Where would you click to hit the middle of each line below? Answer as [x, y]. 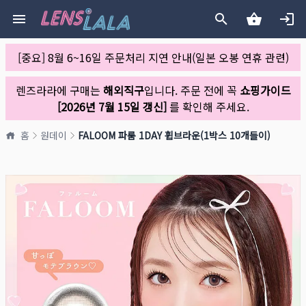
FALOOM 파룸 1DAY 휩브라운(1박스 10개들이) [174, 135]
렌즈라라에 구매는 [59, 90]
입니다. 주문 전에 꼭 [192, 90]
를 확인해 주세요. [208, 107]
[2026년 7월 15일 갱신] [112, 107]
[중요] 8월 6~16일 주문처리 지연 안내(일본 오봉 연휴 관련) [153, 57]
